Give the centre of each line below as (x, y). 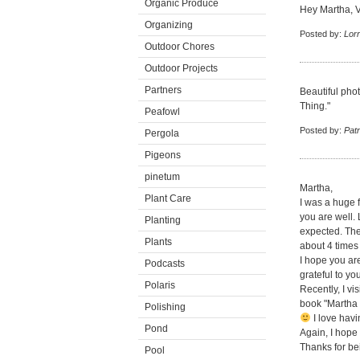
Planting (163, 220)
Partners (163, 90)
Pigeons (163, 155)
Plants (158, 242)
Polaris (160, 285)
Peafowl (162, 112)
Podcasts (165, 264)
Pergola (162, 133)
